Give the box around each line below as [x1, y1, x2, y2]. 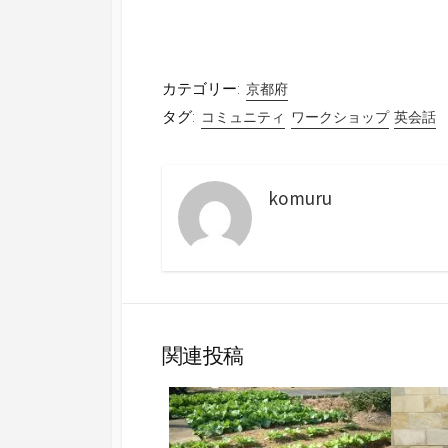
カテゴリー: [162, 78, 240, 98]
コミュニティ [201, 108, 286, 127]
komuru [268, 185, 332, 210]
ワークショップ [290, 108, 389, 127]
